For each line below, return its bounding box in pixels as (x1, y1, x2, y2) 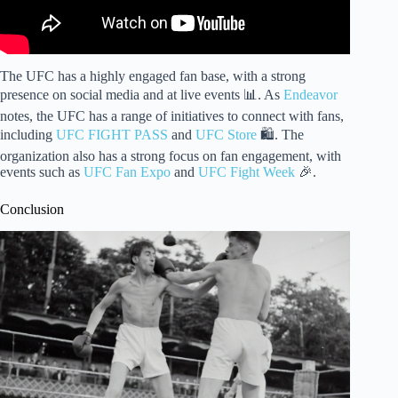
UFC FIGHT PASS (56, 127, 168, 143)
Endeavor (283, 87, 338, 103)
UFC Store (195, 127, 257, 143)
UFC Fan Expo (84, 164, 171, 180)
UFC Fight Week (198, 164, 295, 180)
